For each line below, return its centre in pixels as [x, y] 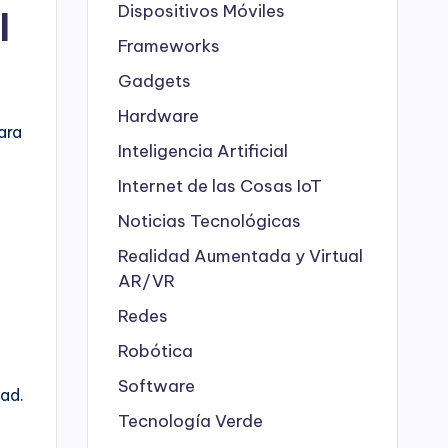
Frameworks [169, 45]
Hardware [158, 115]
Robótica [155, 350]
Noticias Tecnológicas [209, 220]
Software [156, 385]
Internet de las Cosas [207, 185]
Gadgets [154, 80]
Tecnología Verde [190, 420]
